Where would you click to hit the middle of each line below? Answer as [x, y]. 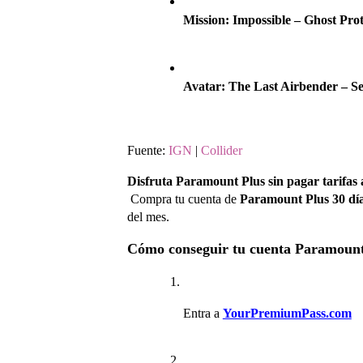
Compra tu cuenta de [185, 199]
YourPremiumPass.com [287, 313]
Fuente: [148, 150]
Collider [222, 150]
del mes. [148, 216]
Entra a [201, 313]
